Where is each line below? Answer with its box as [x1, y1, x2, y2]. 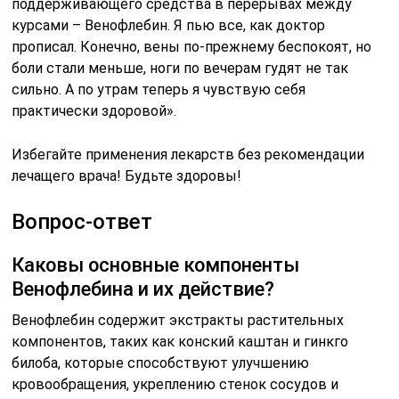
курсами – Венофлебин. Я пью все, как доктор [12, 17, 326, 35]
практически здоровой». [12, 102, 177, 120]
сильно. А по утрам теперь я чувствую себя [12, 81, 306, 99]
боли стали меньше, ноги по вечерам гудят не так [12, 60, 349, 77]
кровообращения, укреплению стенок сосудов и [12, 376, 339, 394]
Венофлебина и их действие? [12, 278, 275, 301]
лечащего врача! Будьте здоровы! [12, 167, 242, 185]
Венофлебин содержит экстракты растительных [12, 312, 345, 330]
